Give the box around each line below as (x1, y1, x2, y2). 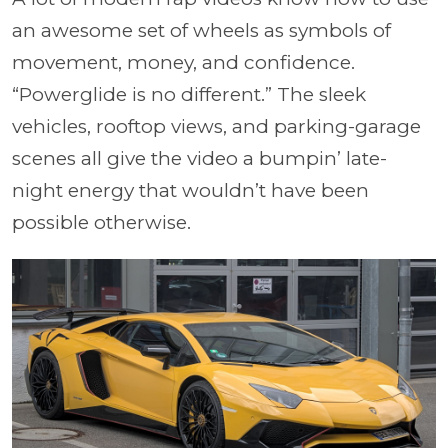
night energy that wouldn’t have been (12, 178, 369, 202)
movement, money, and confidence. (12, 50, 355, 74)
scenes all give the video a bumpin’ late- (12, 146, 387, 170)
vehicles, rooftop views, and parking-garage (12, 114, 421, 138)
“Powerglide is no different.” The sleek (12, 82, 366, 106)
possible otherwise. (12, 210, 196, 234)
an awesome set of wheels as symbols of (12, 18, 391, 42)
